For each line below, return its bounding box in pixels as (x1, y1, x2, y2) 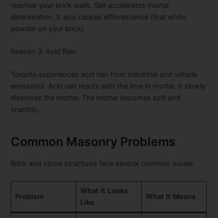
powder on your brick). (11, 24, 86, 33)
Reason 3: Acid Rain (11, 47, 77, 56)
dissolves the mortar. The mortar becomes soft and (11, 93, 181, 103)
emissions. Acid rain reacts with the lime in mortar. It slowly (11, 82, 206, 91)
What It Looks (80, 186, 128, 195)
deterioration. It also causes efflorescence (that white (11, 12, 186, 21)
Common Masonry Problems (11, 134, 176, 149)
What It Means (145, 192, 196, 201)
